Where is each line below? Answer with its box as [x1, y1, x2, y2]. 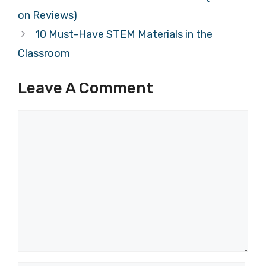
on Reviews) [18, 9, 77, 23]
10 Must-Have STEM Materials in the [34, 28, 213, 42]
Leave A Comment [18, 79, 153, 98]
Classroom [18, 47, 70, 61]
